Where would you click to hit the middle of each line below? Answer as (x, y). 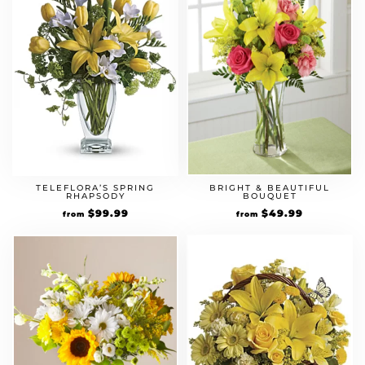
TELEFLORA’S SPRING (95, 188)
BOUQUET (270, 196)
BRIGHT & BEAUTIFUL (270, 188)
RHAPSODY (95, 196)
